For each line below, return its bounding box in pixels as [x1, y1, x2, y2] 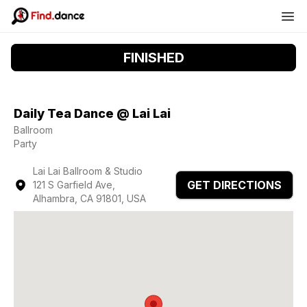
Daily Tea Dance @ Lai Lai [14, 106, 171, 121]
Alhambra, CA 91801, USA [32, 193, 146, 204]
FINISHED [123, 49, 184, 66]
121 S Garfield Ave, [32, 179, 115, 191]
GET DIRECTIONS [187, 178, 282, 192]
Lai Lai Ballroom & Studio [32, 165, 143, 177]
